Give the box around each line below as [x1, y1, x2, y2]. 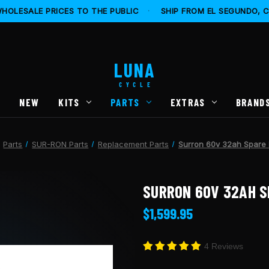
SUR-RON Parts [32, 139, 89, 149]
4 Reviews [204, 241, 243, 251]
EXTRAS [170, 95, 205, 108]
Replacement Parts [98, 139, 169, 149]
